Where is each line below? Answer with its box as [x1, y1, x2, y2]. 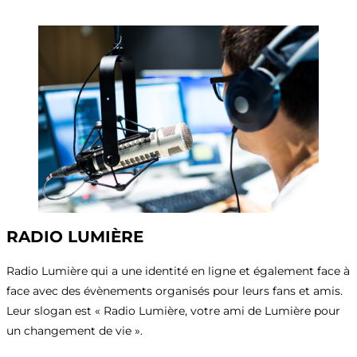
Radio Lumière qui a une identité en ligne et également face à [6, 263, 350, 278]
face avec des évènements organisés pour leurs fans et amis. [6, 283, 343, 298]
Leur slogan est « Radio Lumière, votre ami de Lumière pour [6, 303, 340, 318]
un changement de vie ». [6, 323, 143, 338]
